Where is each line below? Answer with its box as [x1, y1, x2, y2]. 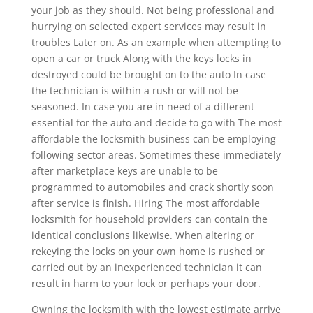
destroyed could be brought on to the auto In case [31, 67, 266, 81]
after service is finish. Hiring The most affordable [31, 196, 260, 210]
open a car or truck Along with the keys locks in [31, 51, 252, 65]
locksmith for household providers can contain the [31, 212, 268, 226]
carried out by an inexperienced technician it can [31, 260, 262, 274]
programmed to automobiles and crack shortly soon [31, 180, 274, 194]
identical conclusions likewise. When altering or [31, 228, 254, 242]
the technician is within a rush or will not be [31, 83, 238, 97]
